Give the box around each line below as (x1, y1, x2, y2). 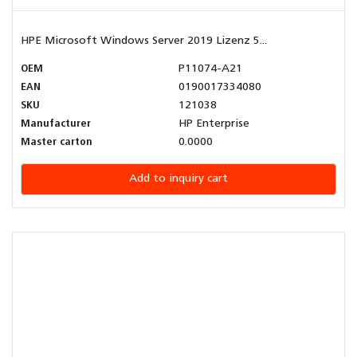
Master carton (21, 136, 92, 149)
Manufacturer (21, 118, 91, 131)
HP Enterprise (178, 118, 249, 131)
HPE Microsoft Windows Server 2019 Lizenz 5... (21, 35, 267, 48)
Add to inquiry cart (129, 173, 228, 186)
